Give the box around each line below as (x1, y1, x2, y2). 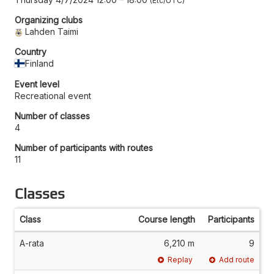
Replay (168, 254, 193, 264)
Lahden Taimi (25, 26, 79, 37)
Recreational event (15, 90, 91, 101)
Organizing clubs (15, 14, 83, 25)
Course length (138, 213, 195, 224)
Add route (219, 254, 254, 264)
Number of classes (15, 110, 90, 121)
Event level (15, 78, 59, 89)
